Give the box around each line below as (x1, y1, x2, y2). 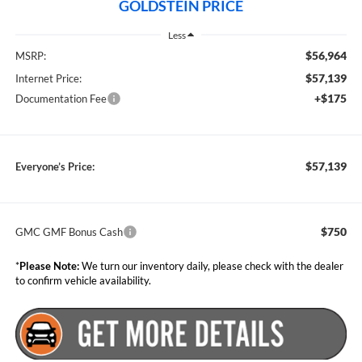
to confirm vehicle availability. (15, 274, 151, 288)
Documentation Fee (15, 92, 107, 106)
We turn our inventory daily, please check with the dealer (78, 259, 343, 273)
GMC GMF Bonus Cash (15, 225, 123, 239)
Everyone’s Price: (15, 160, 95, 174)
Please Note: (19, 259, 79, 273)
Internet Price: (15, 72, 82, 86)
